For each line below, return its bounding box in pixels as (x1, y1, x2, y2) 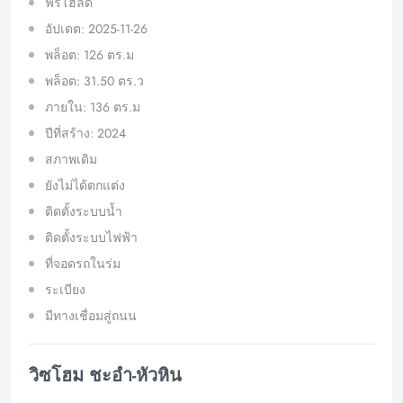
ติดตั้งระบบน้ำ (45, 201, 122, 220)
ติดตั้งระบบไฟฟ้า (45, 228, 138, 246)
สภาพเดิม (45, 149, 97, 168)
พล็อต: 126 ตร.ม (45, 45, 134, 64)
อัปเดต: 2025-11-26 (45, 19, 148, 38)
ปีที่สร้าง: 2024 (45, 123, 126, 142)
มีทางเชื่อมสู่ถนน (45, 306, 137, 325)
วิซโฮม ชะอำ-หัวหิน (29, 362, 182, 389)
